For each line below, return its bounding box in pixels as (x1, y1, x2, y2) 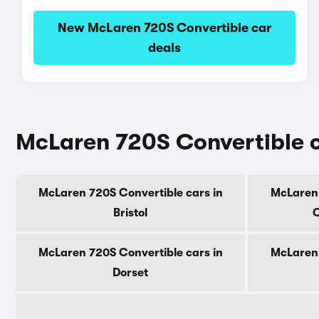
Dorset (113, 266, 148, 279)
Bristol (113, 206, 147, 219)
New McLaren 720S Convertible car (57, 21, 271, 35)
